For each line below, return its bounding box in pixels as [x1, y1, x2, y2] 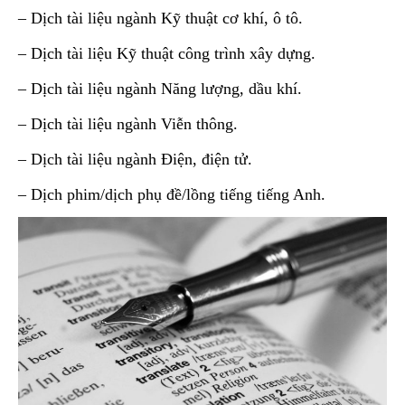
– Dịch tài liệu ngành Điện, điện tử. [18, 149, 252, 168]
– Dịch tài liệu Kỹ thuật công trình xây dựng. [18, 43, 316, 62]
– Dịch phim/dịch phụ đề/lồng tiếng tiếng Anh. [18, 184, 325, 203]
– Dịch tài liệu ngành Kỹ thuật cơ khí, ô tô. [18, 8, 303, 27]
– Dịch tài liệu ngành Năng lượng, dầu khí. [18, 79, 302, 98]
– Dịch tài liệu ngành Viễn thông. [18, 114, 238, 133]
